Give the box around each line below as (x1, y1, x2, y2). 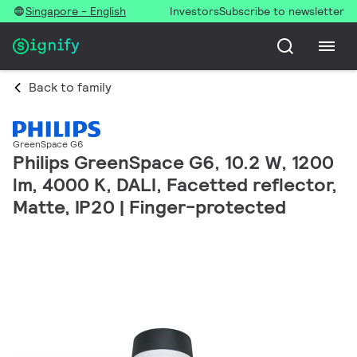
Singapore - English (25, 4, 126, 18)
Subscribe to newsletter (219, 4, 344, 18)
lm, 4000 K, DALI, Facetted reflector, (13, 172, 337, 198)
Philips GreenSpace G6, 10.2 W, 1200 (13, 150, 334, 175)
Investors (170, 4, 219, 18)
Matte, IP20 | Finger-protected (13, 194, 286, 220)
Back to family (29, 79, 112, 96)
